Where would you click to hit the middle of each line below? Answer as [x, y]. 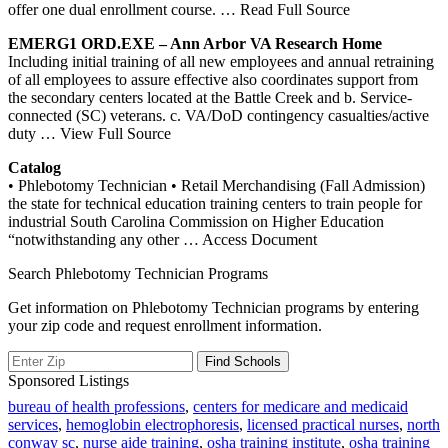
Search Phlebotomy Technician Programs [138, 273]
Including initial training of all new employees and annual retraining [221, 61]
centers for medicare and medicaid [300, 406]
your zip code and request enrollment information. [165, 325]
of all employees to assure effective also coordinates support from [213, 79]
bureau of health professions [96, 406]
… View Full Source [105, 133]
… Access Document [250, 239]
